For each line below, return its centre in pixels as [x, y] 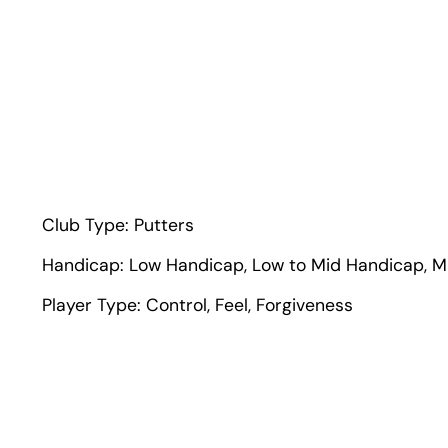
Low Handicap [186, 264]
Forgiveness [304, 305]
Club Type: [88, 224]
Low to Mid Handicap [338, 264]
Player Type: [94, 305]
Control [176, 305]
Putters [164, 224]
